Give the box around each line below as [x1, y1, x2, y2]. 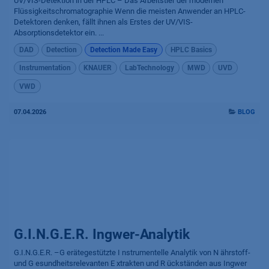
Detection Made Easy [89, 45, 157, 54]
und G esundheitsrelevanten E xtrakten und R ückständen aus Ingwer [14, 258, 247, 268]
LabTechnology [124, 64, 174, 73]
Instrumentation [19, 64, 71, 73]
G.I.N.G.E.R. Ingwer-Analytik [14, 226, 190, 243]
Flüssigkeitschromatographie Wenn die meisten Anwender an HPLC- [14, 6, 246, 16]
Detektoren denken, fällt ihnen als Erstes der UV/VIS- [14, 17, 193, 26]
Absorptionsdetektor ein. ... [14, 28, 104, 37]
